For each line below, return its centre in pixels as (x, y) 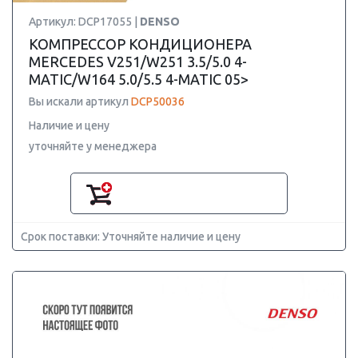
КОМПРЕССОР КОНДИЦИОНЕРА (140, 44)
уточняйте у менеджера (93, 146)
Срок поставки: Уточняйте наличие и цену (131, 237)
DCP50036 (158, 101)
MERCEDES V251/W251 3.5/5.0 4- (138, 62)
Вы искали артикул (80, 101)
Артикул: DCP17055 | (84, 22)
